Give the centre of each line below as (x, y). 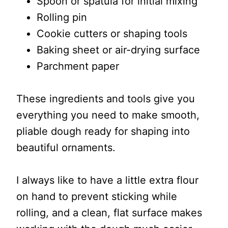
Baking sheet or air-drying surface (118, 50)
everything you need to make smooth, (108, 115)
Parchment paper (78, 66)
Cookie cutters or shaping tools (112, 34)
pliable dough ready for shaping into (103, 131)
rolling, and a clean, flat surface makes (109, 213)
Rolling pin (62, 17)
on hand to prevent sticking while (97, 196)
